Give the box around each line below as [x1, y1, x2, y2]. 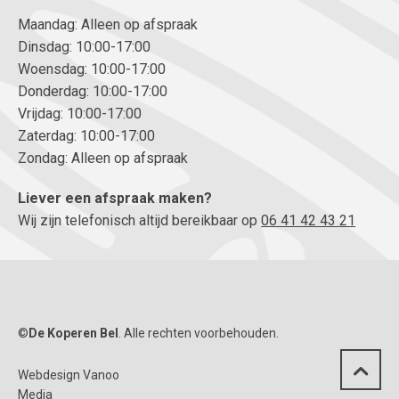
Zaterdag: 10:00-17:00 [18, 126, 155, 144]
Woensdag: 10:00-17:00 [18, 60, 166, 77]
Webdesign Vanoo [18, 368, 119, 383]
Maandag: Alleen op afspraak [18, 15, 198, 33]
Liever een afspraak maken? [18, 189, 212, 207]
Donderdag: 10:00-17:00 [18, 82, 167, 100]
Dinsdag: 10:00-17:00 [18, 37, 151, 55]
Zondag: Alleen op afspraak [18, 149, 188, 167]
